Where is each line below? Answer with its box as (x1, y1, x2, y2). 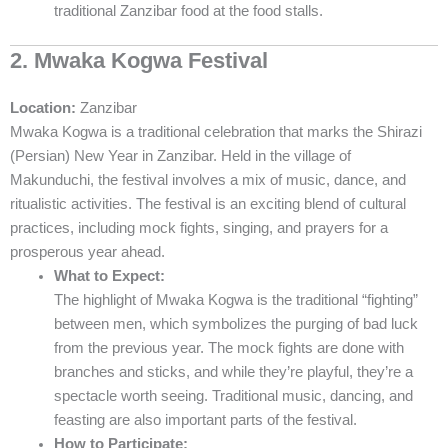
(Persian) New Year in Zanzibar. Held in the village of (10, 147, 351, 164)
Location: (10, 99, 76, 116)
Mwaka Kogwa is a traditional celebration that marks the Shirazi (10, 123, 422, 140)
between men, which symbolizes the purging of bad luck (53, 315, 418, 332)
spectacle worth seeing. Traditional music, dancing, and (53, 387, 413, 404)
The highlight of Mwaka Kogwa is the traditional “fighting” (53, 291, 418, 308)
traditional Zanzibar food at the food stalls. (53, 2, 323, 19)
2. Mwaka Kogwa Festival (10, 47, 268, 73)
